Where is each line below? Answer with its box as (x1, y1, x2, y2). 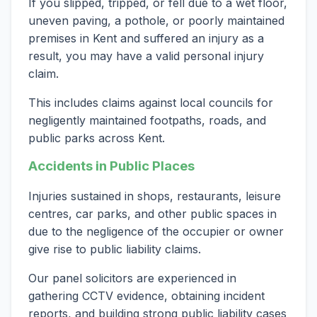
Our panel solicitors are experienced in (28, 270, 236, 285)
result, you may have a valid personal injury (28, 48, 264, 63)
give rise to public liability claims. (28, 241, 201, 256)
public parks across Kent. (28, 130, 165, 145)
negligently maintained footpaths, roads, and (28, 113, 266, 127)
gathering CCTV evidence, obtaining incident (28, 288, 265, 303)
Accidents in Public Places (28, 157, 195, 174)
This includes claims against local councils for (28, 95, 273, 110)
